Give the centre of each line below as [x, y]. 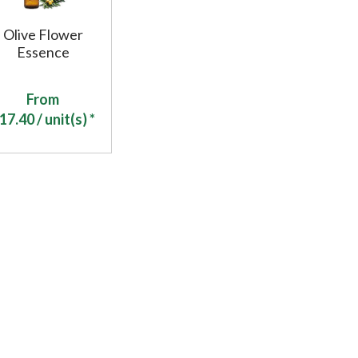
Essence [43, 52]
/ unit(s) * [65, 119]
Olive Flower [43, 35]
